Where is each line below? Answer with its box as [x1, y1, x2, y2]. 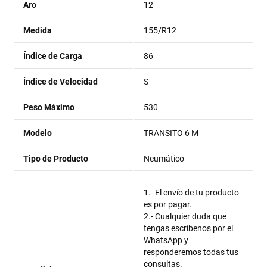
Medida [23, 26, 52, 35]
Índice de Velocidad [23, 77, 98, 86]
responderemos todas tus [144, 247, 239, 257]
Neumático [144, 154, 185, 163]
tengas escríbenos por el [144, 223, 234, 233]
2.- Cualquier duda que [144, 212, 227, 221]
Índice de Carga [23, 51, 83, 61]
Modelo [23, 128, 52, 138]
